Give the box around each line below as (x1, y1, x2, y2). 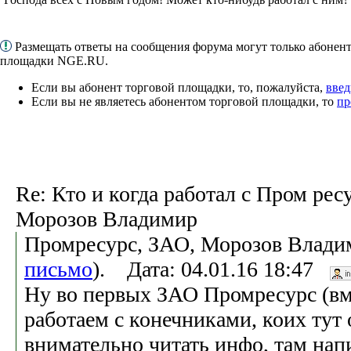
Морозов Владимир (16, 206, 197, 231)
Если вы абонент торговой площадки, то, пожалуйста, (31, 80, 326, 94)
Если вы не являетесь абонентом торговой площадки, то (31, 94, 337, 108)
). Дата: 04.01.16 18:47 (92, 256, 330, 281)
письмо (24, 256, 92, 281)
